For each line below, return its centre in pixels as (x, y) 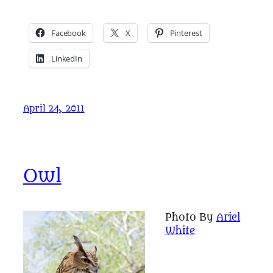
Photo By (190, 218)
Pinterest (186, 33)
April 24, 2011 (54, 109)
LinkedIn (67, 58)
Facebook (69, 33)
